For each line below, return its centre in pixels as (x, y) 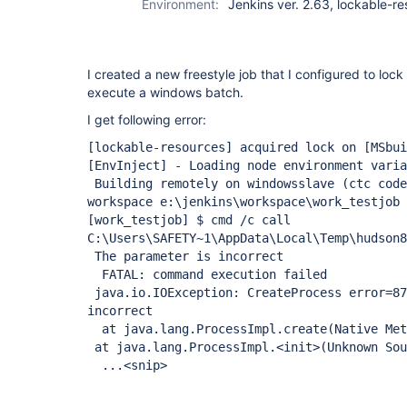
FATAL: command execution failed (207, 274)
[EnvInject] (127, 165)
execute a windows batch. (165, 92)
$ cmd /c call (240, 220)
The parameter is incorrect (185, 256)
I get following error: (147, 119)
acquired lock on (298, 147)
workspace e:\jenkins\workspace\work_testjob (243, 202)
